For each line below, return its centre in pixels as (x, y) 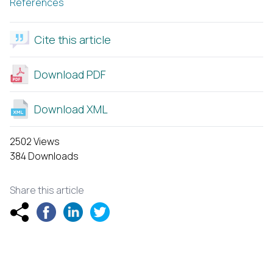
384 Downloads (44, 156)
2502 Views (35, 141)
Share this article (47, 190)
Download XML (71, 109)
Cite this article (73, 40)
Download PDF (70, 74)
